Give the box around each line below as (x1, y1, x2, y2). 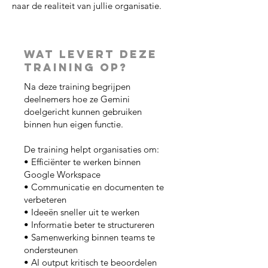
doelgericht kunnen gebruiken (24, 106, 142, 117)
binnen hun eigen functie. (24, 118, 123, 130)
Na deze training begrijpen (24, 81, 130, 92)
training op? (24, 60, 128, 74)
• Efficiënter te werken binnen (24, 156, 141, 167)
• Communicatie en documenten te (24, 181, 164, 193)
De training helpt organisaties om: (24, 144, 159, 155)
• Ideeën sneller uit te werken (24, 206, 139, 218)
